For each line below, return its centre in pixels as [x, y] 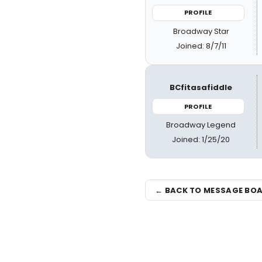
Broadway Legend [201, 125]
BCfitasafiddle [201, 87]
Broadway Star [201, 31]
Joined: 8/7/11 [201, 46]
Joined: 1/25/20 [201, 139]
